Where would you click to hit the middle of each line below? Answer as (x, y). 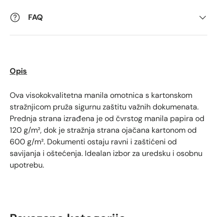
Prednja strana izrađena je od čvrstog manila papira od (107, 118)
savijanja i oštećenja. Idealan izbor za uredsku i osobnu (106, 153)
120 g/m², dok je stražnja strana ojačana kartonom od (103, 130)
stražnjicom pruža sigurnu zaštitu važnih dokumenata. (104, 107)
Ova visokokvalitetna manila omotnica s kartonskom (101, 95)
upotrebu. (27, 165)
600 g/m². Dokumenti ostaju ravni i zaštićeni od (93, 142)
